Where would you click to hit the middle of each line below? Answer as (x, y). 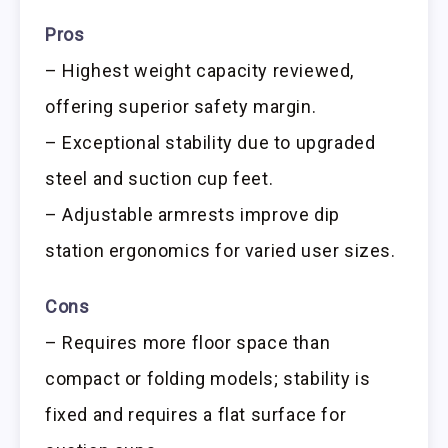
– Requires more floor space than (188, 343)
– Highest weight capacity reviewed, (200, 70)
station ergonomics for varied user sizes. (220, 250)
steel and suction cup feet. (159, 178)
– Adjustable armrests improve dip (192, 214)
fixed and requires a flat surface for (196, 415)
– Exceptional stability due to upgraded (210, 142)
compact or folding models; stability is (208, 379)
